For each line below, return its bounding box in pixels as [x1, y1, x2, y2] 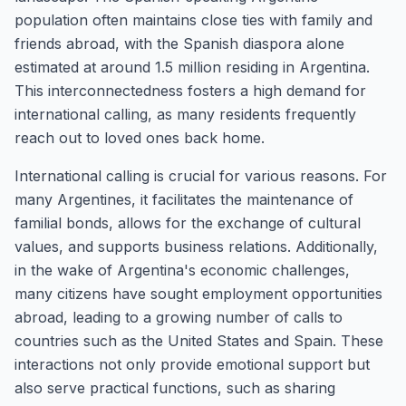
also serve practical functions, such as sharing [14, 379, 335, 397]
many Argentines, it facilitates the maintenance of [14, 190, 353, 208]
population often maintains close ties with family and [14, 11, 372, 29]
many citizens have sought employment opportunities [14, 285, 382, 303]
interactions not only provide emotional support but [14, 355, 370, 373]
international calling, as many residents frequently [14, 105, 356, 123]
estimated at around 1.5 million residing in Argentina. [14, 58, 370, 76]
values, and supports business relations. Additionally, [14, 237, 378, 256]
